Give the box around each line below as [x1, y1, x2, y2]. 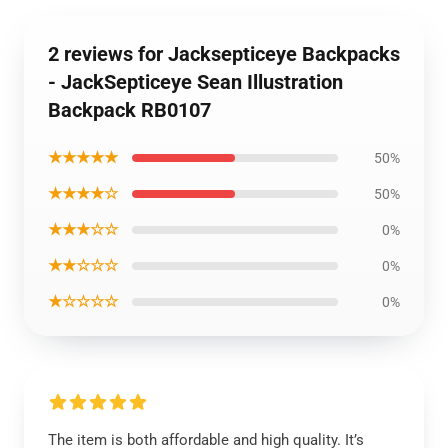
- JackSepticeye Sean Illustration [48, 70, 343, 94]
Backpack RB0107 [48, 98, 211, 122]
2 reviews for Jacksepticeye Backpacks [48, 42, 400, 66]
